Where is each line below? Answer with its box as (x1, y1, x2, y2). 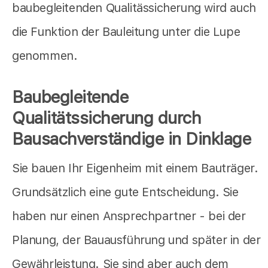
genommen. (12, 48, 78, 63)
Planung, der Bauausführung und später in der (12, 232, 261, 247)
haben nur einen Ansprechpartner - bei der (12, 208, 246, 223)
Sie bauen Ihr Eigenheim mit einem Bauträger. (12, 160, 258, 175)
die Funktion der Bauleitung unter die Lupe (12, 24, 240, 39)
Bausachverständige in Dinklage (12, 128, 251, 149)
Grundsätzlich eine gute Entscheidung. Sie (12, 184, 239, 199)
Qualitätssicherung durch (12, 107, 201, 128)
